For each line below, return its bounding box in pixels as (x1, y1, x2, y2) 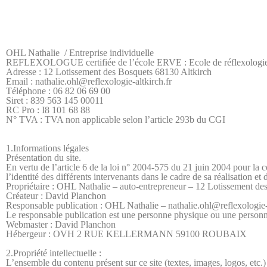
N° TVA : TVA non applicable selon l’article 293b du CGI (6, 114, 225, 125)
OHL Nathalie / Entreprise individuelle (6, 48, 154, 58)
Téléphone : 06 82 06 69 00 (6, 86, 110, 96)
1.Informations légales (6, 143, 89, 153)
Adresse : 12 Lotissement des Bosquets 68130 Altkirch (6, 67, 212, 77)
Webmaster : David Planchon (6, 219, 116, 229)
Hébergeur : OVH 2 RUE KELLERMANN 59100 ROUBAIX (6, 229, 247, 239)
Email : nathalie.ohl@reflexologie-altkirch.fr (6, 76, 172, 86)
